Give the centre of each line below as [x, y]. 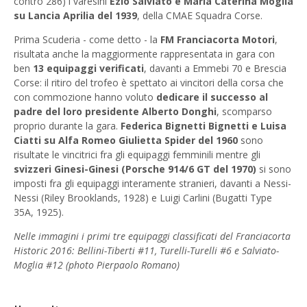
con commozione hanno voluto [85, 97]
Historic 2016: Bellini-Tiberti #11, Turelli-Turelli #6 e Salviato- [146, 251]
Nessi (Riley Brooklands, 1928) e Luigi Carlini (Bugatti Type [143, 198]
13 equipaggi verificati [88, 69]
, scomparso [244, 112]
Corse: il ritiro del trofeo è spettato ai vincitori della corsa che [149, 83]
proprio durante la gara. [67, 126]
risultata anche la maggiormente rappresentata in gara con [144, 54]
